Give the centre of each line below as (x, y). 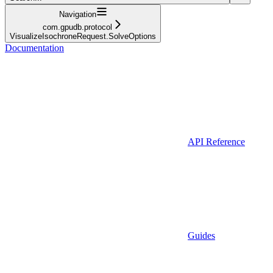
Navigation (77, 14)
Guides (201, 235)
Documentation (34, 48)
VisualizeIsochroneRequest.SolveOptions (83, 36)
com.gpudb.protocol (77, 27)
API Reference (216, 141)
